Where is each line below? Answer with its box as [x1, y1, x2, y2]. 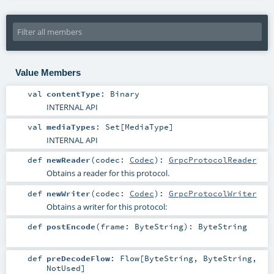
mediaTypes [46, 122, 95, 132]
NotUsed [46, 262, 81, 273]
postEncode [46, 221, 95, 231]
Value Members [15, 67, 81, 78]
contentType [46, 89, 100, 99]
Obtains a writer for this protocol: [46, 201, 167, 212]
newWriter [46, 188, 91, 198]
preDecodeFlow [46, 253, 110, 263]
